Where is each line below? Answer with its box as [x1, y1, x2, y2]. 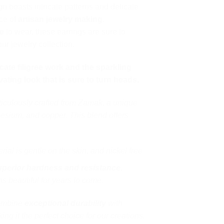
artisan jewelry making [18, 15, 102, 24]
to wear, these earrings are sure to [4, 27, 125, 36]
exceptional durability [24, 199, 106, 208]
